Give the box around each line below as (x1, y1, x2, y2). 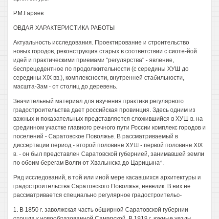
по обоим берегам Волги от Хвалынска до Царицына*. (13, 159, 164, 166)
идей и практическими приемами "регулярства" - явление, (13, 57, 174, 64)
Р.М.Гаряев (13, 10, 44, 17)
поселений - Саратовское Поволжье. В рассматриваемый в (13, 133, 178, 140)
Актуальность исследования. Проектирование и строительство (13, 39, 189, 46)
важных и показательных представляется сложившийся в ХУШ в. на (13, 115, 203, 122)
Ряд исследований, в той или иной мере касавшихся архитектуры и (13, 174, 201, 181)
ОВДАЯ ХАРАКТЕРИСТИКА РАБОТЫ (13, 24, 115, 31)
